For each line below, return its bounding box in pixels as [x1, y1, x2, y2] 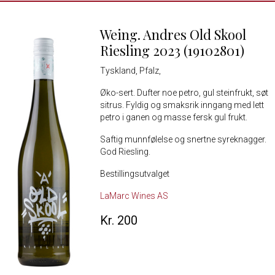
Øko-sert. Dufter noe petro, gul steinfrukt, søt [99, 88, 268, 98]
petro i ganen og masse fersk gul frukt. [99, 112, 247, 123]
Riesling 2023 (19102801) [99, 41, 244, 60]
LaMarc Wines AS [99, 191, 168, 201]
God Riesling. [99, 147, 150, 157]
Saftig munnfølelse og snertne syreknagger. [99, 134, 266, 145]
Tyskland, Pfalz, [99, 66, 161, 76]
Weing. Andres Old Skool [99, 25, 246, 44]
